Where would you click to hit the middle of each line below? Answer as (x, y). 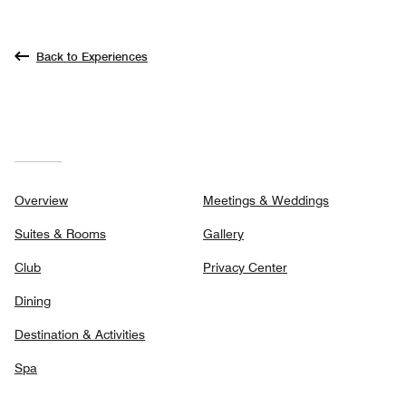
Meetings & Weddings (266, 200)
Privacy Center (245, 267)
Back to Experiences (92, 56)
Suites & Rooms (60, 233)
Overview (41, 200)
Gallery (223, 233)
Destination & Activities (80, 334)
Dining (33, 300)
